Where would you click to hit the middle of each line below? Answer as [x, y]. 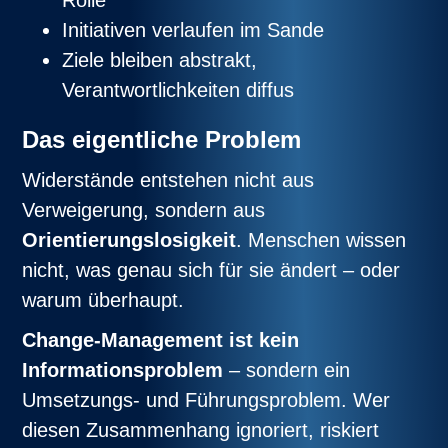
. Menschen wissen [321, 239]
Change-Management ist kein [161, 339]
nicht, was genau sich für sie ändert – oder [211, 269]
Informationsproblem [123, 369]
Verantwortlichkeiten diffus [178, 89]
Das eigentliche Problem [162, 139]
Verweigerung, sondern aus [144, 209]
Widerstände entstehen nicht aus [168, 179]
